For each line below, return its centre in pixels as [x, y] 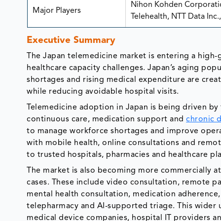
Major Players [56, 11]
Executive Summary [71, 41]
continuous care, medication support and [107, 120]
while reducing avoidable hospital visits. [103, 92]
